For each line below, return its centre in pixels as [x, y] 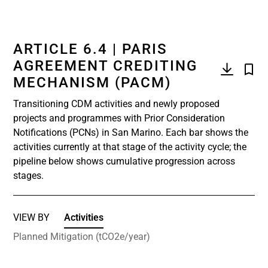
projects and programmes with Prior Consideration [119, 118]
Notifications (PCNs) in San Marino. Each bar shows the [131, 133]
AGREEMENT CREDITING [105, 66]
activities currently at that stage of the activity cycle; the [130, 147]
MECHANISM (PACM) [92, 83]
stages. [28, 176]
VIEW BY [31, 217]
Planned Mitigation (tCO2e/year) [82, 237]
